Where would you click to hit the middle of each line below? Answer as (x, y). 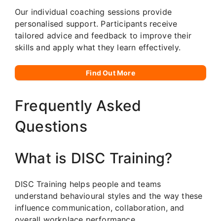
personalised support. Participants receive (96, 23)
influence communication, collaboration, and (100, 207)
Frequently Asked (78, 105)
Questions (51, 126)
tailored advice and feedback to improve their (103, 35)
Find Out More (110, 73)
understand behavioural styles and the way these (109, 196)
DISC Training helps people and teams (88, 184)
